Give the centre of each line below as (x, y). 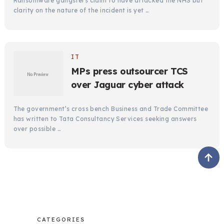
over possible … (37, 128)
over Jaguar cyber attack (127, 84)
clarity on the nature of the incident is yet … (81, 10)
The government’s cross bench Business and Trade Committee (111, 108)
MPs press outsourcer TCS (129, 71)
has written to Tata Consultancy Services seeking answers (105, 118)
